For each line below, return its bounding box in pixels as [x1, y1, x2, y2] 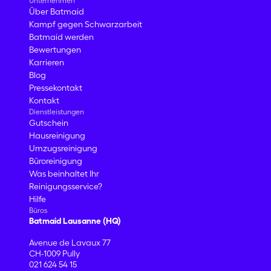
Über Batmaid [29, 7, 84, 16]
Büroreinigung [29, 156, 82, 166]
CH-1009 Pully [29, 249, 80, 258]
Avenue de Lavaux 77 [29, 238, 111, 247]
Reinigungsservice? [29, 181, 102, 191]
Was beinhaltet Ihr [29, 169, 99, 178]
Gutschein [29, 118, 68, 128]
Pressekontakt [29, 83, 82, 93]
